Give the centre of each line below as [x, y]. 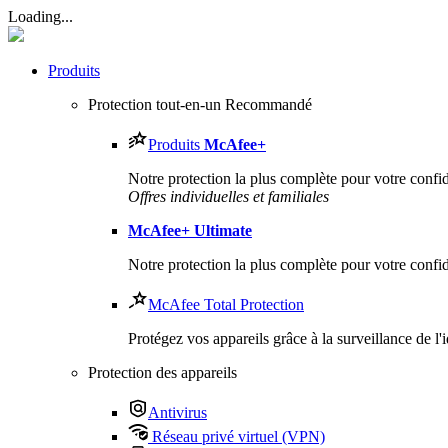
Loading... [40, 16]
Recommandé [268, 104]
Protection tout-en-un [156, 104]
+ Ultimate [216, 230]
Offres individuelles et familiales [228, 196]
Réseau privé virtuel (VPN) [236, 436]
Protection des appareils [162, 372]
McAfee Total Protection [226, 304]
